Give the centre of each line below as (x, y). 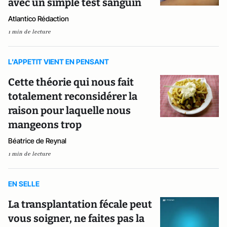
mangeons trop (45, 125)
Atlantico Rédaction (39, 18)
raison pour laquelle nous (69, 110)
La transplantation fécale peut (80, 204)
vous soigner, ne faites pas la (76, 218)
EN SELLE (24, 184)
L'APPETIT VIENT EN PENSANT (59, 62)
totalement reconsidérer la (73, 96)
